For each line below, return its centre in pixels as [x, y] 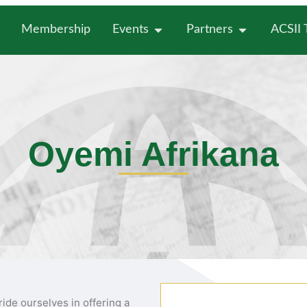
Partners [209, 30]
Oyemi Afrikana [153, 155]
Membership [56, 30]
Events [130, 30]
